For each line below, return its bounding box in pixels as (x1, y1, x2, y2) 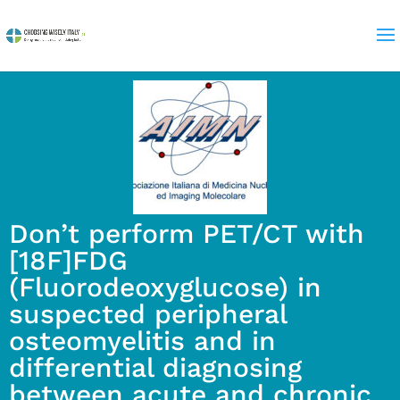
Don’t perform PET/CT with (9, 218, 364, 249)
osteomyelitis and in (9, 325, 276, 356)
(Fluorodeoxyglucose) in (9, 271, 321, 303)
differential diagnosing (9, 352, 302, 383)
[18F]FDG (9, 245, 128, 276)
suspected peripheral (9, 298, 287, 329)
